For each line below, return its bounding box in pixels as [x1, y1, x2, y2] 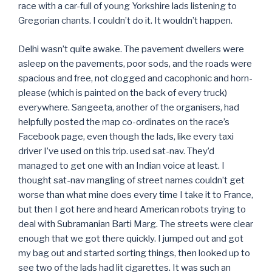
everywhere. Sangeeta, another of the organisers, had [18, 101, 239, 113]
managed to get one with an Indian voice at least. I [18, 160, 225, 171]
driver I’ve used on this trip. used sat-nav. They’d [18, 145, 214, 157]
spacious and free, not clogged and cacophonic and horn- [18, 72, 253, 84]
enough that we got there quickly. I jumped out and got [18, 233, 243, 244]
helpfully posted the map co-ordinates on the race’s [18, 116, 229, 127]
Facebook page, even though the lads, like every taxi [18, 131, 234, 142]
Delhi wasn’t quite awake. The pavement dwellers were [18, 43, 244, 55]
